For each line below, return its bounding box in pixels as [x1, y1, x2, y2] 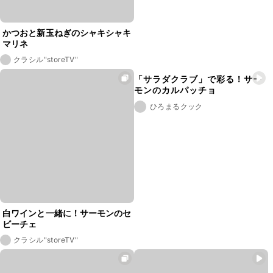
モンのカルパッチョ [134, 84, 216, 95]
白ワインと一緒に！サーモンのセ [2, 207, 132, 218]
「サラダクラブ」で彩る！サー [134, 73, 262, 84]
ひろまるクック [150, 102, 203, 112]
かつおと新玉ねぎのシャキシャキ [2, 27, 132, 38]
